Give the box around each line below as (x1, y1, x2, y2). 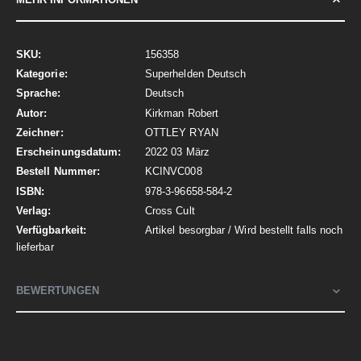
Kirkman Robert (145, 106, 218, 119)
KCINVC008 (145, 165, 202, 178)
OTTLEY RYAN (145, 126, 218, 139)
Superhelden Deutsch (145, 68, 247, 81)
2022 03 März (145, 146, 210, 159)
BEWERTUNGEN (16, 284, 99, 297)
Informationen (15, 64, 80, 77)
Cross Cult (145, 204, 195, 217)
